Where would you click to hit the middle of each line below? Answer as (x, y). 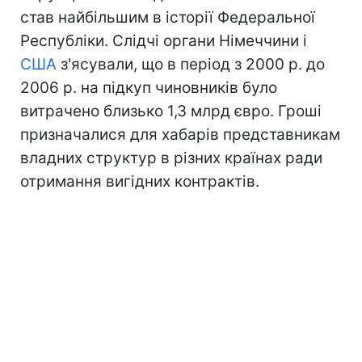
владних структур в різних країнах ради (171, 158)
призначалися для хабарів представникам (180, 135)
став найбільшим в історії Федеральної (168, 17)
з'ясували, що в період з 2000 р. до (191, 64)
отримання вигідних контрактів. (140, 181)
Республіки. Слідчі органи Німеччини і (164, 41)
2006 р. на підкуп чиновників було (149, 88)
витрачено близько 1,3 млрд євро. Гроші (171, 111)
